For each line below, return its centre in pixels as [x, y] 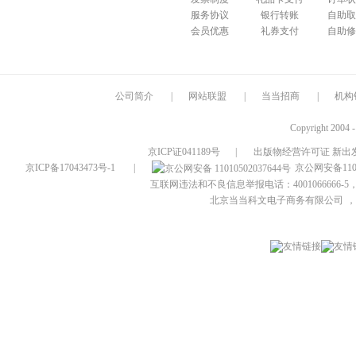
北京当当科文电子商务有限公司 [276, 201]
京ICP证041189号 [184, 152]
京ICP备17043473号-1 [70, 168]
